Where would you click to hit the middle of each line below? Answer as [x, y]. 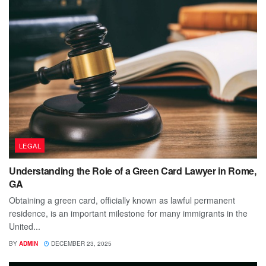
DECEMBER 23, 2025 [80, 244]
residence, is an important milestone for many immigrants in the [128, 213]
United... [25, 227]
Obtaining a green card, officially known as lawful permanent [122, 200]
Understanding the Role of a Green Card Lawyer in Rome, [133, 171]
